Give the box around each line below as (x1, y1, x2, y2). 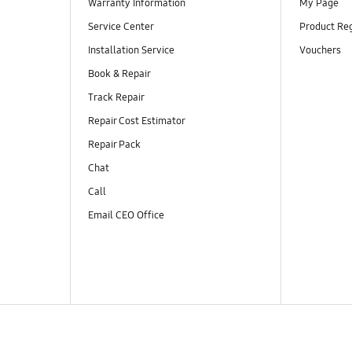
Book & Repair (87, 68, 151, 81)
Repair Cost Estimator (87, 115, 185, 128)
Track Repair (87, 91, 145, 104)
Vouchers (299, 44, 343, 57)
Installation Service (87, 44, 174, 57)
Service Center (87, 20, 154, 33)
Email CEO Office (87, 209, 167, 222)
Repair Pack (87, 138, 141, 152)
